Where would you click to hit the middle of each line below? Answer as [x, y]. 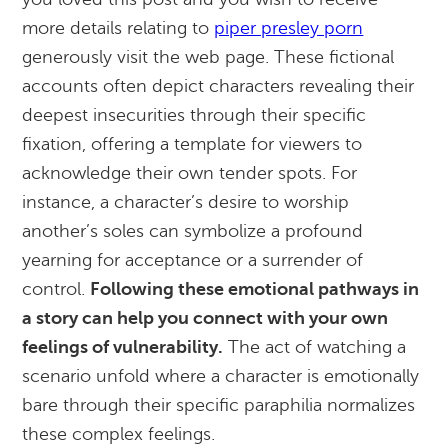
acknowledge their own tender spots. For [190, 173]
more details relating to [118, 28]
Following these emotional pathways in [255, 289]
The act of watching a [315, 347]
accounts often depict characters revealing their [218, 86]
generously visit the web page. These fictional [208, 57]
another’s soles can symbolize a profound [193, 231]
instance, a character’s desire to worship [186, 202]
